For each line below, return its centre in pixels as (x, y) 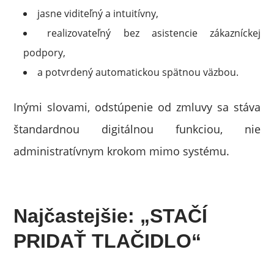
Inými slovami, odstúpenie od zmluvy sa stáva (137, 107)
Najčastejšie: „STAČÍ (111, 216)
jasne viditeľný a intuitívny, (98, 13)
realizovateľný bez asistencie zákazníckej (154, 33)
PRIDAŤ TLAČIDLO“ (108, 241)
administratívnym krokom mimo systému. (122, 151)
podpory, (45, 53)
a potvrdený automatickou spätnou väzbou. (138, 72)
